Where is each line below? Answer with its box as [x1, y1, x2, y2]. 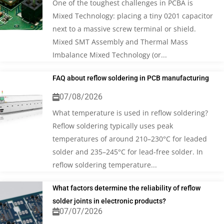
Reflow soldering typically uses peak [52, 120, 173, 130]
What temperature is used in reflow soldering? [52, 107, 208, 117]
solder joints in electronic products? [52, 196, 166, 205]
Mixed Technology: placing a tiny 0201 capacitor [52, 10, 213, 20]
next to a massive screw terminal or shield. [52, 23, 196, 33]
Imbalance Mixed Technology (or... [52, 49, 167, 59]
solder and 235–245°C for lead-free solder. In [52, 146, 203, 156]
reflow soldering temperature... [52, 159, 157, 169]
